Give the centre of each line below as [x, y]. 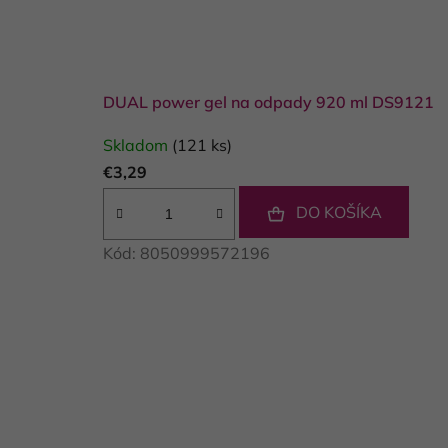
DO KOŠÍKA [339, 211]
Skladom [137, 144]
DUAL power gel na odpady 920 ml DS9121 [268, 101]
